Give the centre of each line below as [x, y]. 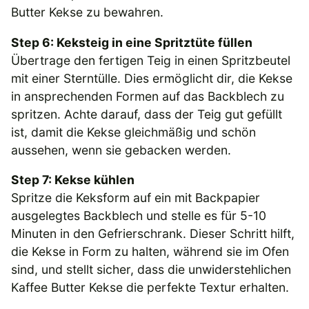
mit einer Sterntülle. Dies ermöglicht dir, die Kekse [152, 78]
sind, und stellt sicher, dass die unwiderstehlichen [151, 270]
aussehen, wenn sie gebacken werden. [121, 150]
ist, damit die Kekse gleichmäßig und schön [133, 132]
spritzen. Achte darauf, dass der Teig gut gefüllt [147, 114]
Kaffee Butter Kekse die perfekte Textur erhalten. [150, 288]
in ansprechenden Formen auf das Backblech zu [148, 96]
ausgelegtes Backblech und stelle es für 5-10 [139, 216]
